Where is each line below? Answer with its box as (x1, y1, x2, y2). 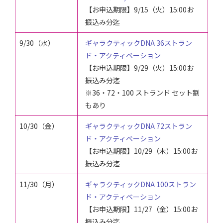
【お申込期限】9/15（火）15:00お (85, 4, 194, 15)
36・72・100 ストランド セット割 (92, 88, 200, 98)
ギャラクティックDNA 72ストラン (85, 121, 192, 131)
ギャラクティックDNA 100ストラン (85, 179, 196, 190)
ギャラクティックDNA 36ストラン (85, 38, 192, 48)
